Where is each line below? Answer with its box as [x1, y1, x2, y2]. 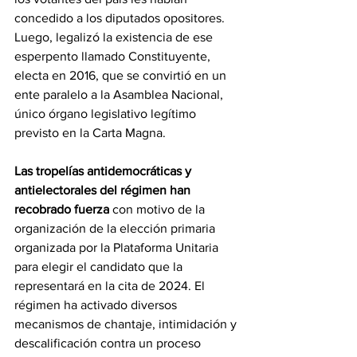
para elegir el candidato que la [14, 260, 186, 274]
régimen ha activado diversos [14, 298, 180, 312]
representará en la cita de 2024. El [14, 279, 208, 293]
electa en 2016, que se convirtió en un [14, 69, 229, 83]
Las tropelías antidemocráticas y [14, 164, 194, 178]
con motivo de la [109, 202, 208, 217]
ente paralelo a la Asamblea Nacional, [14, 88, 226, 102]
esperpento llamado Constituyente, [14, 49, 214, 64]
